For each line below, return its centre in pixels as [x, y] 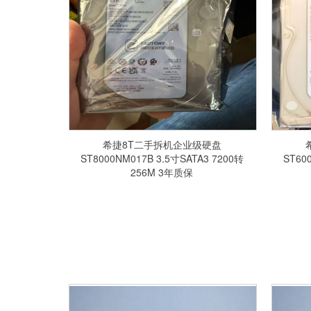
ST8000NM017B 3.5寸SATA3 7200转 [162, 158]
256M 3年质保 [162, 172]
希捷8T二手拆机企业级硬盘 [162, 144]
